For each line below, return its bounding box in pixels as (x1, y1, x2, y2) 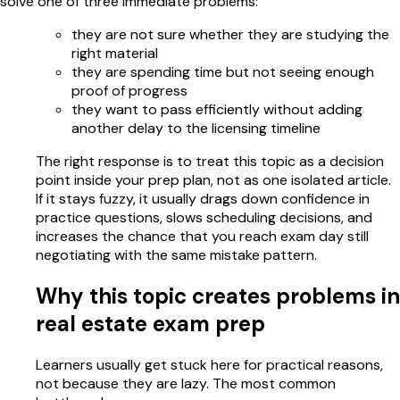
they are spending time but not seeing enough (71, 62, 374, 82)
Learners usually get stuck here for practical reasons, (36, 355, 383, 375)
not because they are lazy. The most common (36, 374, 336, 394)
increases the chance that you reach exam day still (36, 227, 369, 246)
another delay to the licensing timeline (71, 119, 321, 138)
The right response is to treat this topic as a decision (36, 152, 384, 171)
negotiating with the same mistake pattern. (36, 246, 317, 265)
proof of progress (71, 81, 187, 101)
